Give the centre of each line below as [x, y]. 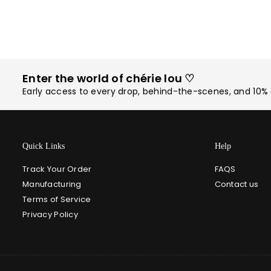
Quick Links [44, 146]
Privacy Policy [50, 215]
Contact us [237, 184]
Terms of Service [57, 200]
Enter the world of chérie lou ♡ [109, 79]
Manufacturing [52, 184]
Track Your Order [57, 169]
